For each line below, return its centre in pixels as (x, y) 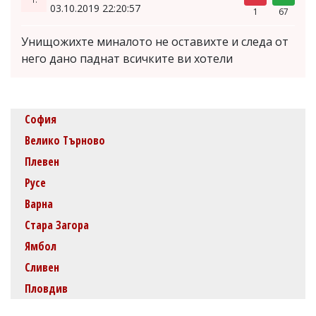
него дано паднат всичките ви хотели (127, 58)
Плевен (42, 161)
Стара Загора (57, 225)
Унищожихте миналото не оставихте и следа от (155, 41)
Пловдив (46, 288)
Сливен (42, 267)
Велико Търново (65, 140)
